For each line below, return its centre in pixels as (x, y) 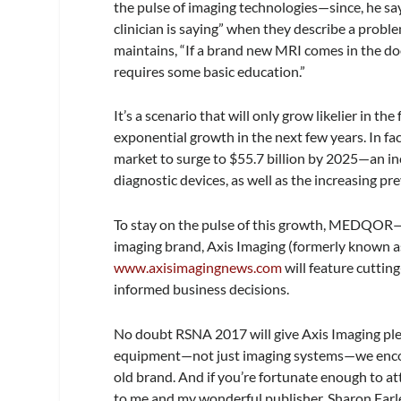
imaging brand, (159, 246)
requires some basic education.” (210, 71)
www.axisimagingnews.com (198, 268)
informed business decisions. (202, 289)
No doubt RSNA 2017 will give (208, 333)
